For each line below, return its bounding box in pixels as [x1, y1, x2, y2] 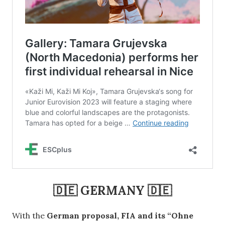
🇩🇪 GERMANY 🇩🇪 [53, 182, 172, 198]
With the [12, 210, 47, 220]
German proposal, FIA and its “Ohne [47, 210, 193, 220]
